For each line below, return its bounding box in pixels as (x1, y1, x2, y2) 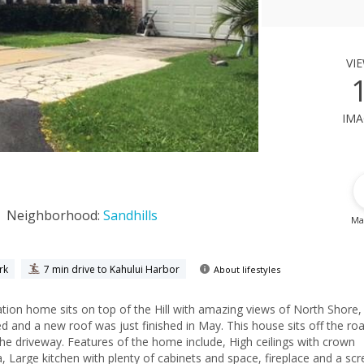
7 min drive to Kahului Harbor (44, 262, 180, 276)
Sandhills (103, 206, 158, 224)
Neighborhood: (6, 206, 103, 224)
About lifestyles (214, 262, 280, 275)
